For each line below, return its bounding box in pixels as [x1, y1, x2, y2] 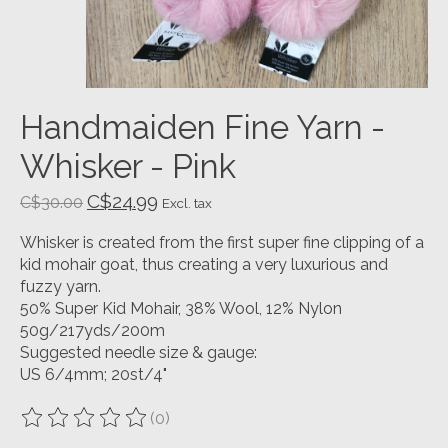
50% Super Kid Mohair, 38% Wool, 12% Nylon [20, 299, 342, 319]
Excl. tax [162, 195, 212, 212]
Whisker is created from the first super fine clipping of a [20, 233, 424, 253]
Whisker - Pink [20, 147, 236, 187]
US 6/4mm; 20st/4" [20, 365, 167, 385]
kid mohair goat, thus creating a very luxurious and [20, 255, 388, 275]
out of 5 [237, 417, 299, 437]
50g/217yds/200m [20, 321, 165, 341]
